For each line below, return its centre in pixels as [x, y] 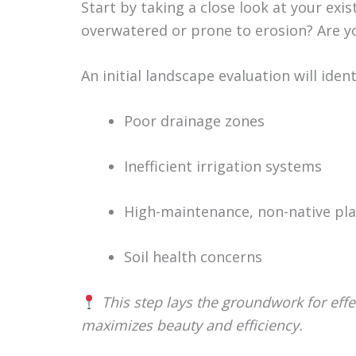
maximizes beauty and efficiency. [192, 325]
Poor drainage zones [194, 121]
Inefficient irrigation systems [223, 166]
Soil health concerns [193, 257]
